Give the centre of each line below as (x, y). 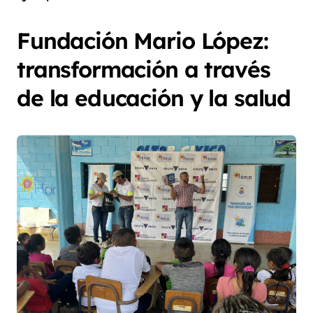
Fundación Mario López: (143, 40)
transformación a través (144, 69)
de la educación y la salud (154, 97)
